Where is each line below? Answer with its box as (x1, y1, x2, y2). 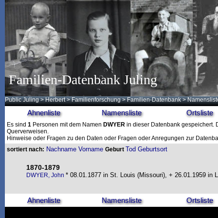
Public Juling (5, 96, 39, 103)
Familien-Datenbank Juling (9, 72, 157, 87)
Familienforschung (72, 96, 121, 103)
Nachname (46, 145, 76, 153)
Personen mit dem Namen (31, 121, 103, 128)
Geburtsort (138, 145, 167, 153)
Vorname (78, 145, 103, 153)
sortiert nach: (7, 146, 44, 153)
